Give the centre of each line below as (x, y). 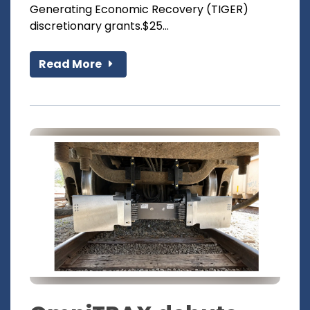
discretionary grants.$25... (99, 26)
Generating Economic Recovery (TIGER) (139, 10)
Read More (71, 64)
